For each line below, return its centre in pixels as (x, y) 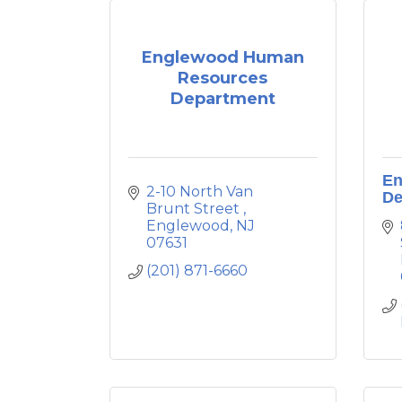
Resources (223, 78)
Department (223, 99)
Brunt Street (195, 209)
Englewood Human (223, 57)
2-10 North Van (200, 192)
